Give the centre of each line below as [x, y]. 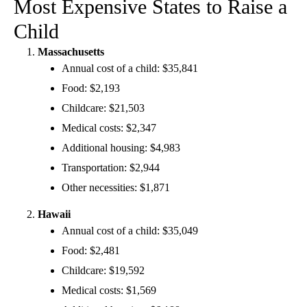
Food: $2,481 [91, 250]
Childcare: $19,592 [103, 270]
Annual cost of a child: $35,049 [130, 230]
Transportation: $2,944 [111, 167]
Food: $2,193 [91, 88]
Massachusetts [71, 51]
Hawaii [54, 214]
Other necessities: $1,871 [116, 187]
